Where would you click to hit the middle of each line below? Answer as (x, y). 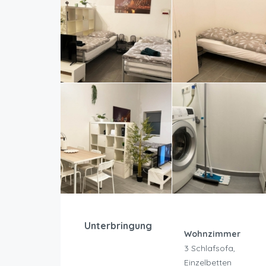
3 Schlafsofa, (209, 248)
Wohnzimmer (212, 234)
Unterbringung (118, 226)
